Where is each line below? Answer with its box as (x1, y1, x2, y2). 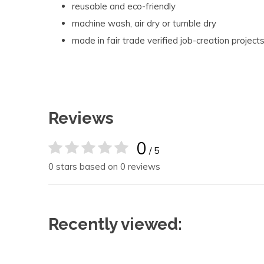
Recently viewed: (48, 214, 182, 234)
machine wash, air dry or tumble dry (72, 18, 216, 29)
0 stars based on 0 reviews (48, 161, 160, 172)
